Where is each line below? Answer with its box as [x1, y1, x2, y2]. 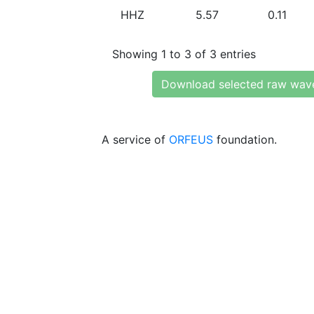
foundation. [213, 132, 277, 146]
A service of [102, 132, 169, 146]
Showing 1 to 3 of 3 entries [112, 46, 256, 61]
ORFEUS [169, 132, 213, 146]
